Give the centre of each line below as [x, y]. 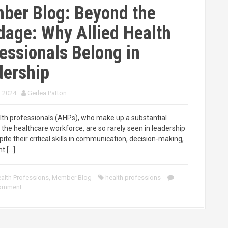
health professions [133, 177]
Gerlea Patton [47, 93]
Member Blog [72, 177]
